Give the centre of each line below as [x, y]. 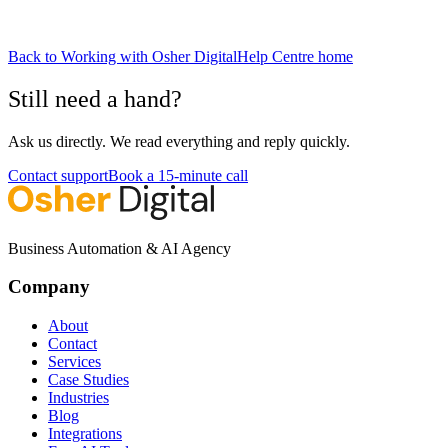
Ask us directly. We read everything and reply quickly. [179, 141]
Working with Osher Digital [149, 56]
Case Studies [88, 379]
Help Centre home [295, 56]
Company [49, 287]
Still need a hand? [95, 98]
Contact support [58, 175]
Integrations [85, 433]
